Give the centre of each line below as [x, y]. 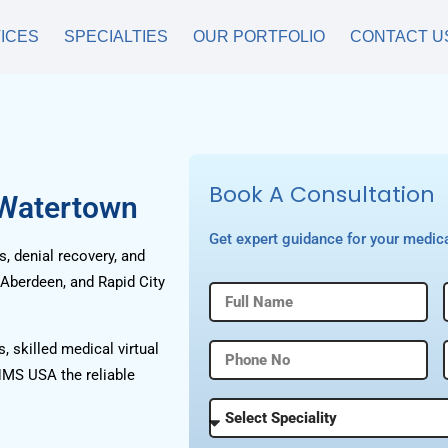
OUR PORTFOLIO [259, 36]
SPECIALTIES [116, 36]
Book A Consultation [322, 194]
